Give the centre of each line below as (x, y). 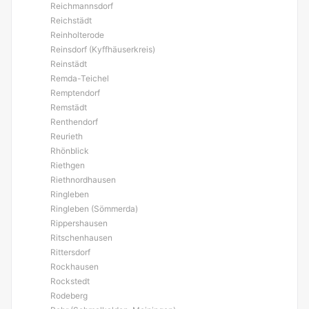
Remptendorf (75, 93)
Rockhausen (74, 267)
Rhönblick (70, 151)
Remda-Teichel (80, 78)
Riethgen (68, 165)
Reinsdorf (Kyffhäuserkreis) (103, 49)
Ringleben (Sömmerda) (94, 209)
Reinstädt (69, 64)
